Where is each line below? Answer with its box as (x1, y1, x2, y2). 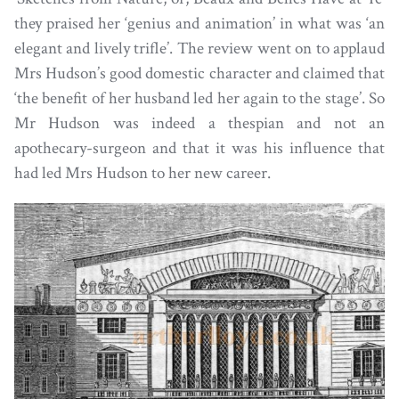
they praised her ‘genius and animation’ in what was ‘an (14, 12, 385, 36)
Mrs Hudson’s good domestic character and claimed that (14, 62, 385, 85)
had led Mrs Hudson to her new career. (14, 162, 271, 185)
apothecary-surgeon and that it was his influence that (14, 137, 385, 160)
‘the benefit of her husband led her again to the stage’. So (14, 87, 385, 110)
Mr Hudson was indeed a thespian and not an (14, 112, 385, 135)
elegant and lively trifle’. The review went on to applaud (14, 37, 385, 61)
